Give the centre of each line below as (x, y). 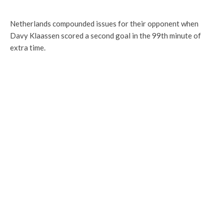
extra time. (28, 47)
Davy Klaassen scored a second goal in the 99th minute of (105, 35)
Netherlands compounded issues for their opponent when (104, 23)
